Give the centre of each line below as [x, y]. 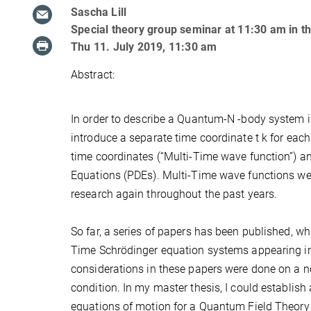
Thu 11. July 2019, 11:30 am [144, 47]
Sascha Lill [99, 12]
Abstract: [93, 74]
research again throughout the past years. [174, 194]
